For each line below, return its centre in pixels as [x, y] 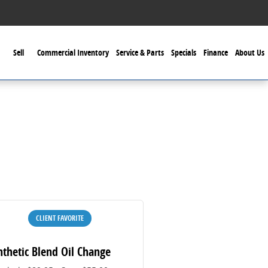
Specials [184, 52]
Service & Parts [140, 52]
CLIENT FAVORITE [60, 218]
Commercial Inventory [73, 52]
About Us [250, 52]
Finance [216, 52]
